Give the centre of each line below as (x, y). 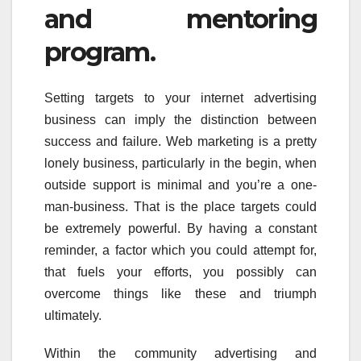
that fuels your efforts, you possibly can (180, 272)
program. (100, 52)
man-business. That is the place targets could (180, 206)
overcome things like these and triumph (180, 293)
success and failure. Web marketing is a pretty (180, 141)
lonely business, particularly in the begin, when (180, 163)
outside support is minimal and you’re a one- (180, 185)
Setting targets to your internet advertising (180, 98)
